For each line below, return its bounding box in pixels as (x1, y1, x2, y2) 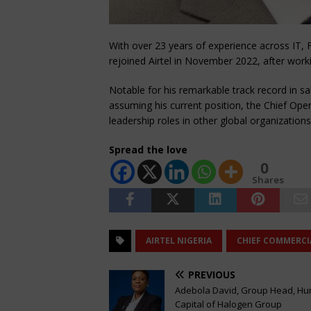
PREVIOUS (188, 268, 235, 282)
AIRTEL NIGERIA (146, 235, 212, 247)
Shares (252, 174, 284, 187)
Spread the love (109, 143, 187, 157)
